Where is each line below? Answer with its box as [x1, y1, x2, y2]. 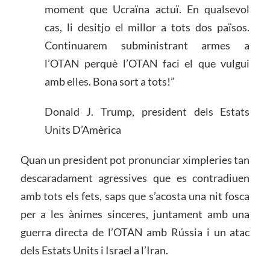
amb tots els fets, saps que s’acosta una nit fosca [20, 189, 250, 202]
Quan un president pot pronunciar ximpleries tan [20, 152, 250, 166]
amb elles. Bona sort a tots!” [44, 75, 175, 89]
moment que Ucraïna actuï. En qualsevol [44, 2, 250, 16]
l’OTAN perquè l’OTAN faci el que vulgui [44, 57, 250, 71]
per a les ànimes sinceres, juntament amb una [20, 207, 250, 221]
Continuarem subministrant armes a [44, 39, 250, 52]
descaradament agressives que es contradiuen [20, 171, 250, 184]
